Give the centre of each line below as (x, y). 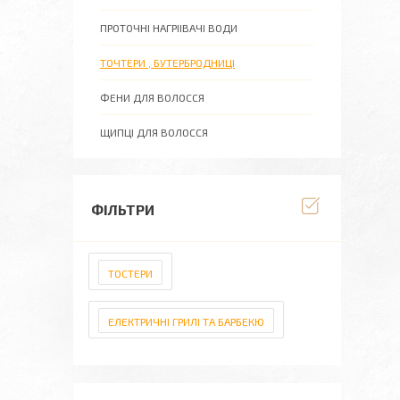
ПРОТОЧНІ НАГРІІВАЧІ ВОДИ (169, 28)
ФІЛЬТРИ (123, 209)
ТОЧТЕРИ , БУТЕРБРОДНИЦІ (167, 62)
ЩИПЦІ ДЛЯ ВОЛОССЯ (154, 132)
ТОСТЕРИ (130, 273)
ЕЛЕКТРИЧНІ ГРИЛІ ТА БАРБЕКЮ (186, 321)
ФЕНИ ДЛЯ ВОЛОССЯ (152, 97)
